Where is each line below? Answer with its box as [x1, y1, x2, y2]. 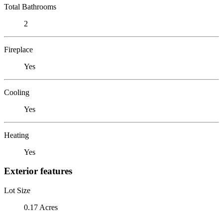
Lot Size [4, 186, 30, 195]
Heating [4, 130, 29, 139]
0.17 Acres [24, 203, 58, 212]
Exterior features [4, 166, 72, 177]
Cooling [4, 88, 29, 97]
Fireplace [4, 45, 33, 54]
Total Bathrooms [4, 2, 56, 11]
